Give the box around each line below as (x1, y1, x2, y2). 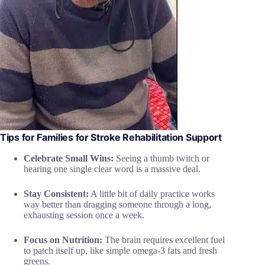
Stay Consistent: (24, 189, 89, 199)
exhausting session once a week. (24, 210, 144, 221)
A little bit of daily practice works (89, 189, 215, 199)
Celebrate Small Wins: (24, 153, 114, 164)
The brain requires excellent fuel (102, 235, 225, 245)
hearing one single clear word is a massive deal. (24, 164, 201, 174)
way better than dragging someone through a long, (24, 199, 211, 210)
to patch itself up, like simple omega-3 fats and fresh (24, 245, 217, 256)
